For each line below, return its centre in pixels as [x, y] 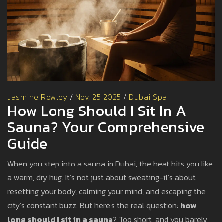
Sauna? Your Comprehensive [106, 127]
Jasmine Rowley [37, 97]
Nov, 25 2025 [98, 97]
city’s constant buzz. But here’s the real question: [94, 205]
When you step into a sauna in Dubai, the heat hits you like [110, 164]
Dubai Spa [148, 97]
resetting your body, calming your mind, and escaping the [107, 192]
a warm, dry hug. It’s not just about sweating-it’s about [102, 178]
